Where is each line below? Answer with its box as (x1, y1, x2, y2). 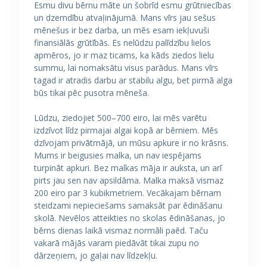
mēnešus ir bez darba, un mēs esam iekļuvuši (34, 24, 209, 36)
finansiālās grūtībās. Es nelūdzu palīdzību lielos (34, 37, 211, 48)
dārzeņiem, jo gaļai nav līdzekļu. (34, 250, 157, 261)
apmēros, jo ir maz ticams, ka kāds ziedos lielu (34, 49, 214, 61)
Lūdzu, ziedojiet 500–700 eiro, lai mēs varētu (34, 112, 207, 123)
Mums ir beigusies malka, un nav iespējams (34, 150, 201, 161)
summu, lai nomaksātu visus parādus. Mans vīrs (34, 62, 218, 73)
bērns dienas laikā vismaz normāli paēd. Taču (34, 225, 208, 236)
